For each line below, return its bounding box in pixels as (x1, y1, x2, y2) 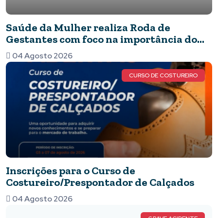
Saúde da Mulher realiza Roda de (6, 20, 170, 34)
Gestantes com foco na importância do (6, 32, 197, 46)
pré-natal (6, 44, 53, 57)
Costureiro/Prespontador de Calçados (6, 175, 194, 189)
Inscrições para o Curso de (6, 163, 135, 177)
